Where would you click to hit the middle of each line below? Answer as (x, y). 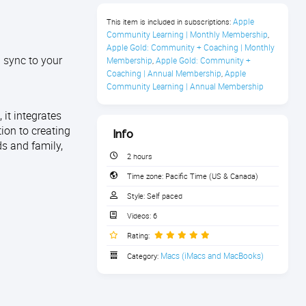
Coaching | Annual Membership (164, 73)
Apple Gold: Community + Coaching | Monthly (191, 47)
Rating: (139, 235)
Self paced (165, 196)
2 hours (140, 156)
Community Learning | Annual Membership (185, 86)
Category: (143, 256)
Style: (137, 196)
